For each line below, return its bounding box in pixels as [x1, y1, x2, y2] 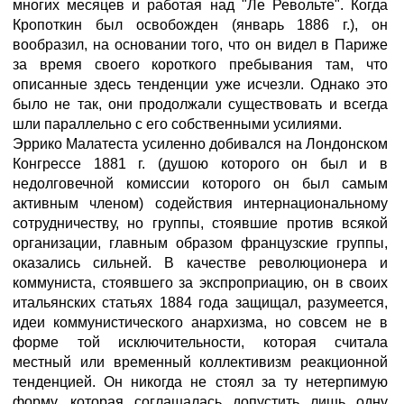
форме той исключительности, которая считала [13, 335, 388, 350]
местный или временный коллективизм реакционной [13, 354, 388, 370]
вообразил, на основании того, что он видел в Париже [13, 37, 388, 52]
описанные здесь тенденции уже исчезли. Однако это [13, 77, 388, 92]
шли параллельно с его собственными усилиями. [13, 116, 342, 132]
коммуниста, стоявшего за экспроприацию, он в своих [13, 275, 388, 290]
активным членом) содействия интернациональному [13, 196, 388, 211]
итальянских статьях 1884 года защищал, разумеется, [13, 295, 388, 310]
